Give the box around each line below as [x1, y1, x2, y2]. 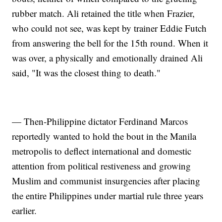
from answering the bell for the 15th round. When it [12, 37, 209, 50]
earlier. [12, 204, 37, 217]
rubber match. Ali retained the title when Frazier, [12, 7, 195, 20]
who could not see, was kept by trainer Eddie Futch [12, 22, 207, 35]
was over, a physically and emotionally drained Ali [12, 52, 203, 64]
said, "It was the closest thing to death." [12, 66, 161, 79]
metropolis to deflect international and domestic [12, 145, 192, 158]
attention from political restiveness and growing [12, 160, 191, 172]
